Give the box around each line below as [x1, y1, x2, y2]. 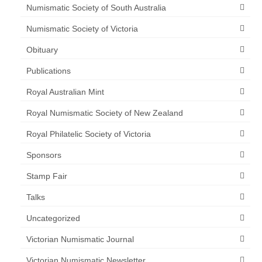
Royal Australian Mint [26, 87, 104, 97]
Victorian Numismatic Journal [26, 235, 134, 244]
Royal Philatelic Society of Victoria [26, 129, 151, 139]
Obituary [26, 45, 58, 55]
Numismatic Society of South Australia [26, 3, 166, 13]
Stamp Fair [26, 171, 67, 181]
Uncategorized [26, 213, 80, 223]
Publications [26, 66, 71, 76]
